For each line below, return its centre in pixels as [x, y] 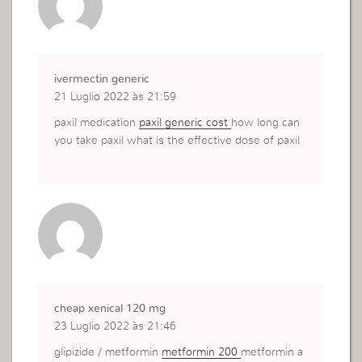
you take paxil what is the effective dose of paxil [177, 141]
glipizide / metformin [108, 353]
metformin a [272, 353]
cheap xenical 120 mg [110, 309]
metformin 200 [202, 353]
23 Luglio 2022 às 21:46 [116, 327]
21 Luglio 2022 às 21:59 [116, 97]
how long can [266, 123]
